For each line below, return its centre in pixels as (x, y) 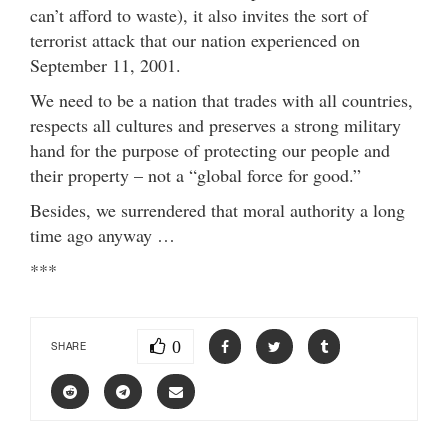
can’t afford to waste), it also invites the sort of (199, 15)
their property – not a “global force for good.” (195, 175)
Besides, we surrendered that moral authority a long (217, 210)
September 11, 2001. (105, 65)
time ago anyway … (102, 235)
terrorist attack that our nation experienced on (195, 40)
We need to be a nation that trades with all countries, (221, 100)
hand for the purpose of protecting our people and (210, 150)
